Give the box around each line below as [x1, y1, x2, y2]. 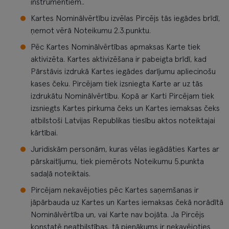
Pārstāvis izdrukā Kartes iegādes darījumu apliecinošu [31, 67, 216, 76]
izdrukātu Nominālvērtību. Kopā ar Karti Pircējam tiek [31, 92, 214, 100]
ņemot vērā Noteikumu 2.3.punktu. [31, 27, 151, 35]
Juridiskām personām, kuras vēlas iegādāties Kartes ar [31, 145, 219, 153]
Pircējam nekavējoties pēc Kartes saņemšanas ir [31, 186, 199, 194]
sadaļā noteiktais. [31, 170, 90, 178]
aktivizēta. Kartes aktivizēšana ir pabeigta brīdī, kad [31, 55, 207, 63]
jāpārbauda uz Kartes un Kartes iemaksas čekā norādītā [31, 198, 223, 207]
